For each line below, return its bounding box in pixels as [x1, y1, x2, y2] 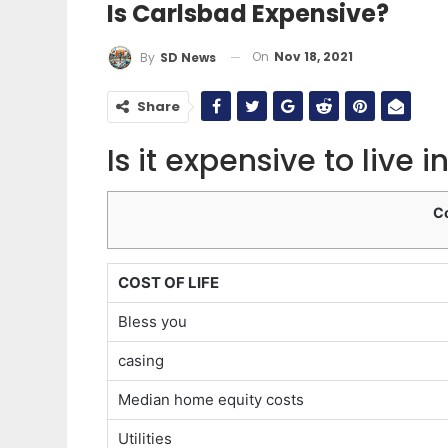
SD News [160, 48, 216, 66]
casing [118, 350, 164, 370]
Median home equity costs [118, 389, 304, 409]
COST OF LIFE [118, 272, 219, 292]
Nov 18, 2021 [274, 48, 353, 65]
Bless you [118, 311, 187, 331]
